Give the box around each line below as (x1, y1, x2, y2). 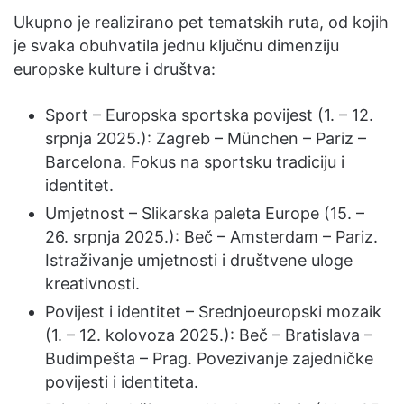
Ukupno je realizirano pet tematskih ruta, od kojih (14, 13, 389, 32)
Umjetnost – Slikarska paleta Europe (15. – (45, 204, 364, 223)
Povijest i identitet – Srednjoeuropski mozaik (45, 302, 381, 321)
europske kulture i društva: (14, 60, 216, 78)
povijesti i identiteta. (45, 372, 198, 391)
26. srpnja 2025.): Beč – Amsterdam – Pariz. (45, 227, 378, 246)
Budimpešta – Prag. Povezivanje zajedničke (45, 349, 373, 368)
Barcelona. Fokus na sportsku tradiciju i (45, 152, 344, 171)
